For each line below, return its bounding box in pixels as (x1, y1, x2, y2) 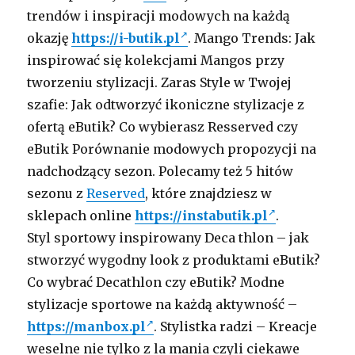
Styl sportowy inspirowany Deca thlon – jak (27, 229, 310, 246)
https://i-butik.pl (71, 29, 181, 46)
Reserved (86, 185, 146, 201)
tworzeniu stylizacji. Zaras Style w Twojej (27, 74, 292, 90)
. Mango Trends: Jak (188, 29, 316, 46)
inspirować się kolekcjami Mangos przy (27, 52, 285, 68)
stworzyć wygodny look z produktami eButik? (27, 251, 321, 268)
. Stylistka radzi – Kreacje (154, 318, 318, 334)
